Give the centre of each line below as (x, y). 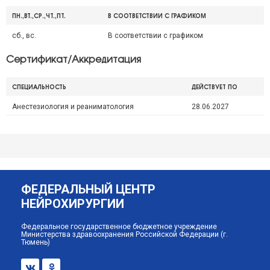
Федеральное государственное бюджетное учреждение (119, 227)
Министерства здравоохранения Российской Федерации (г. (124, 234)
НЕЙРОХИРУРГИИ (73, 204)
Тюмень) (36, 242)
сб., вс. (24, 36)
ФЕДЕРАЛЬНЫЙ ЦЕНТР (88, 189)
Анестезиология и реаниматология (73, 107)
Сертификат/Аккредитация (74, 60)
